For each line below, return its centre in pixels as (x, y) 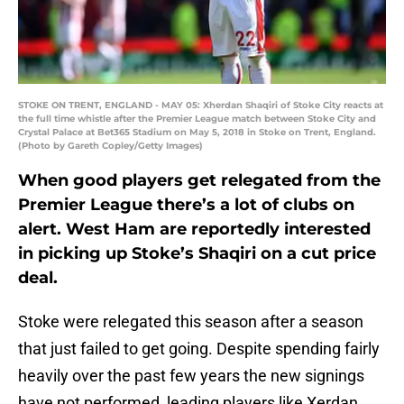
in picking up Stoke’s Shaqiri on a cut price (197, 254)
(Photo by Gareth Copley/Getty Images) (110, 146)
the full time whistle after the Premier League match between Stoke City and (197, 119)
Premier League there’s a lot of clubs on (186, 205)
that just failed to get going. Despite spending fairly (199, 349)
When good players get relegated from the (199, 181)
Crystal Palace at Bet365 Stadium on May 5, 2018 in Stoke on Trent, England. (197, 133)
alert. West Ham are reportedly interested (194, 230)
